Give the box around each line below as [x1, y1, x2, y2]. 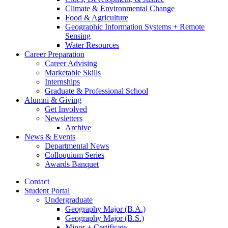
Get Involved [45, 105, 87, 114]
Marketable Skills [45, 68, 101, 77]
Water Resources [65, 41, 119, 50]
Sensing [65, 32, 91, 41]
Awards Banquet [45, 160, 99, 169]
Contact [24, 177, 49, 186]
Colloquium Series [45, 151, 104, 160]
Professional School [82, 87, 148, 96]
